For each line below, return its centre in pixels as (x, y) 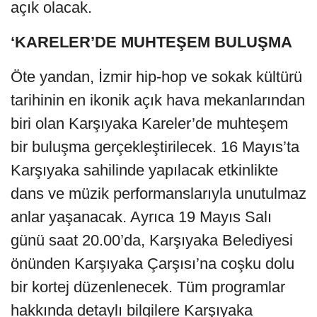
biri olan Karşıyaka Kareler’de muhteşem (149, 123)
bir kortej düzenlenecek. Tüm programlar (148, 287)
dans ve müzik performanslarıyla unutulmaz (158, 193)
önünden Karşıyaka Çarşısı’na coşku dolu (152, 263)
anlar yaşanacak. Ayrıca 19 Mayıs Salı (141, 217)
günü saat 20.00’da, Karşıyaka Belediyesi (152, 240)
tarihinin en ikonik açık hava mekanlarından (158, 100)
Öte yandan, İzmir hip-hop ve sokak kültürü (156, 76)
